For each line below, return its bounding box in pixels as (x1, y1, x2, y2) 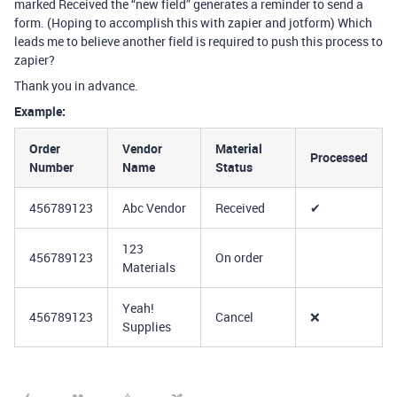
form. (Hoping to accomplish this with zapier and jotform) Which (14, 14, 372, 31)
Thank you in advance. (14, 77, 138, 94)
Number (29, 159, 74, 175)
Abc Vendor (122, 199, 186, 216)
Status (215, 159, 253, 175)
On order (215, 249, 263, 266)
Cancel (215, 308, 253, 325)
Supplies (122, 318, 171, 335)
